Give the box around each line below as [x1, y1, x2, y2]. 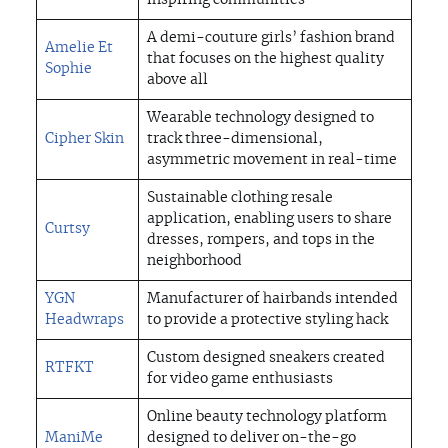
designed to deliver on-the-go [147, 431, 356, 446]
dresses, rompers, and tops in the [147, 233, 375, 248]
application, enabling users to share [147, 212, 392, 227]
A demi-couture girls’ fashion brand [147, 31, 395, 46]
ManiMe [45, 431, 103, 446]
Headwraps [45, 313, 124, 328]
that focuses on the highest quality [147, 52, 384, 67]
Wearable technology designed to [147, 111, 374, 126]
